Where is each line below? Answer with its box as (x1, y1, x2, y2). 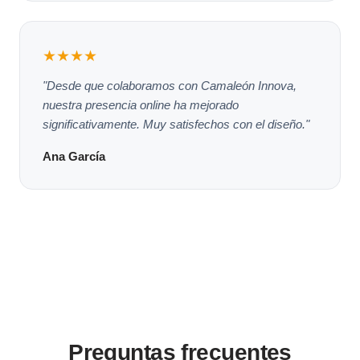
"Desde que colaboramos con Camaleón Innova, (43, 78, 297, 92)
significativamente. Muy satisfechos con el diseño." (43, 117, 309, 131)
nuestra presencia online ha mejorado (43, 97, 239, 112)
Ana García (43, 149, 105, 163)
